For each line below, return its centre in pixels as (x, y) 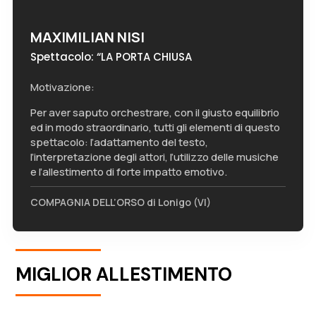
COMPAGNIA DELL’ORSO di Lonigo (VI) (120, 202)
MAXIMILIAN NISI (87, 37)
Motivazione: (62, 87)
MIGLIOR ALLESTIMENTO (124, 274)
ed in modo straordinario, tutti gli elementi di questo (155, 127)
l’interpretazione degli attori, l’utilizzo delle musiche (154, 157)
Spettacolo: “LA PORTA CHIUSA (111, 57)
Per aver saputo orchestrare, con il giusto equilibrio (154, 113)
